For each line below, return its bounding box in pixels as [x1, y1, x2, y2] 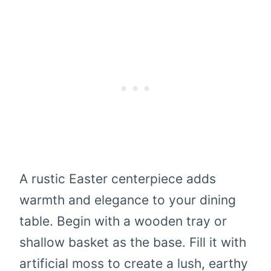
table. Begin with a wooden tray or [19, 213, 227, 229]
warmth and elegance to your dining [19, 192, 236, 207]
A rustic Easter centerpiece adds [19, 171, 216, 186]
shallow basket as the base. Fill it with [19, 234, 246, 250]
